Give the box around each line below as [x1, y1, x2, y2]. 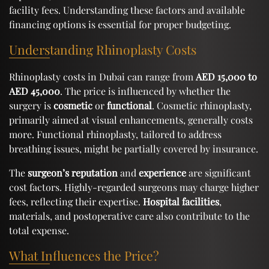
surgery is [9, 98, 53, 112]
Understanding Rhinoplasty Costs [9, 40, 196, 58]
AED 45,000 [9, 84, 60, 97]
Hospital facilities [143, 195, 219, 208]
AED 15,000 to [196, 70, 257, 83]
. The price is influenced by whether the [60, 84, 231, 97]
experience [139, 166, 186, 179]
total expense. [9, 223, 69, 237]
